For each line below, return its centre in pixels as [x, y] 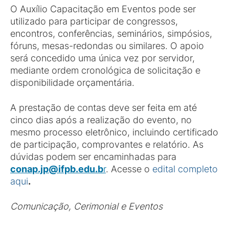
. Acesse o [129, 169]
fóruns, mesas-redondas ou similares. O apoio [107, 46]
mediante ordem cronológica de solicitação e [105, 70]
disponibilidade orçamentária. [72, 83]
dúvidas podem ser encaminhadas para [93, 157]
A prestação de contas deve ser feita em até [104, 108]
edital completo [185, 169]
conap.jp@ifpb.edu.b [57, 169]
